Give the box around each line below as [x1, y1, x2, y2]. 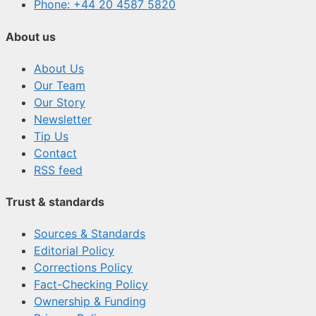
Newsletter [34, 111, 92, 126]
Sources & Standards [34, 226, 145, 241]
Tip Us [34, 128, 68, 143]
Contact [34, 145, 77, 160]
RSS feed [34, 162, 83, 177]
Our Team [34, 78, 85, 92]
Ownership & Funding [34, 294, 146, 309]
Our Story [34, 95, 85, 109]
